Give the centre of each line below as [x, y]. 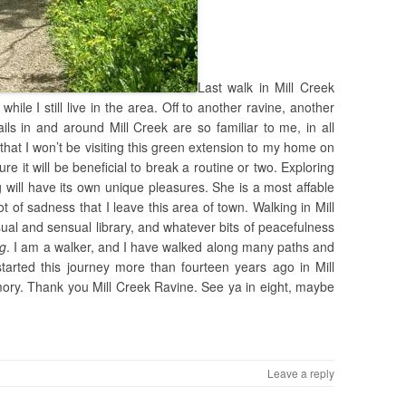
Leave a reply [300, 373]
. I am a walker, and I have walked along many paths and [171, 247]
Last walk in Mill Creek [266, 87]
